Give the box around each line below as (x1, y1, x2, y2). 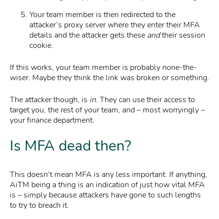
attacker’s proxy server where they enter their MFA (29, 20, 200, 31)
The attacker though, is (10, 94, 89, 106)
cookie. (29, 40, 53, 51)
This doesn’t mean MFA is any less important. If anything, (10, 169, 207, 180)
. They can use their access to (96, 94, 195, 106)
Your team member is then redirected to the (29, 9, 175, 21)
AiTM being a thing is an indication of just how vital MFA (10, 179, 205, 191)
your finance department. (10, 115, 94, 126)
